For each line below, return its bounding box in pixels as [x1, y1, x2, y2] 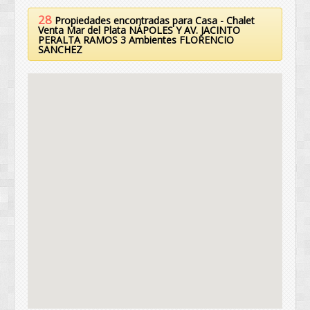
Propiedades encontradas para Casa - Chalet [52, 14, 255, 28]
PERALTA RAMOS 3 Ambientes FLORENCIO [38, 33, 234, 47]
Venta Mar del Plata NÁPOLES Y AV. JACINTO [38, 24, 240, 37]
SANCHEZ [38, 43, 82, 57]
